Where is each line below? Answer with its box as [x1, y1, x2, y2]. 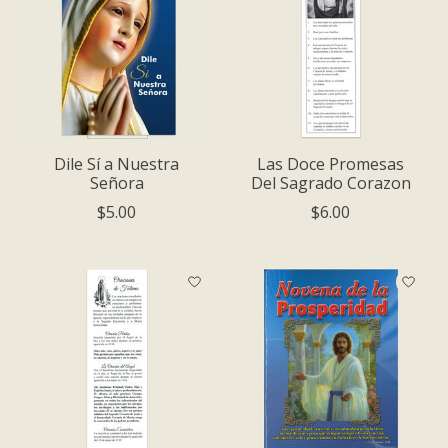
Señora [89, 171, 144, 194]
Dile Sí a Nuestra [54, 152, 180, 175]
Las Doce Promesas [257, 152, 405, 175]
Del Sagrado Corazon [250, 171, 411, 194]
